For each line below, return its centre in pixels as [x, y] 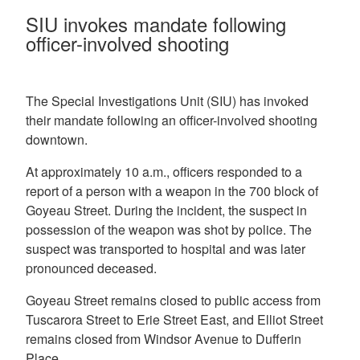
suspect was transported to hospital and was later [166, 248]
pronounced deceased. [91, 268]
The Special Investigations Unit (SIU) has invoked [167, 100]
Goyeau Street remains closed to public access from [173, 300]
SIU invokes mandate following [156, 23]
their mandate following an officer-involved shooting [172, 120]
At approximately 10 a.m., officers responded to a [164, 171]
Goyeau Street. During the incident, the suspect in [166, 210]
